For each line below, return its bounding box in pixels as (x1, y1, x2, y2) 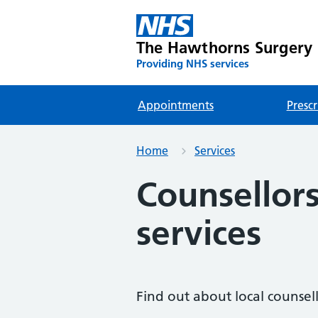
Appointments (138, 98, 214, 112)
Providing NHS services (136, 57, 249, 70)
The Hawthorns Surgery (136, 38, 313, 57)
